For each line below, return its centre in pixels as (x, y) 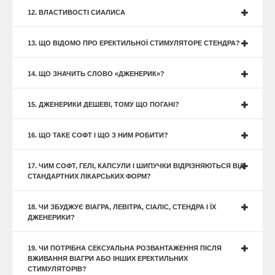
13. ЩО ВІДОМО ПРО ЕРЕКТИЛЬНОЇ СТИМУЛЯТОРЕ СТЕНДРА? (134, 43)
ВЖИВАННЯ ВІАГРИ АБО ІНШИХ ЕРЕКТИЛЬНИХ (108, 258)
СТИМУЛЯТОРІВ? (57, 269)
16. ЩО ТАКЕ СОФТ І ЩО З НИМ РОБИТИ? (98, 135)
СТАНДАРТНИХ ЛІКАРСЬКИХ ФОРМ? (89, 176)
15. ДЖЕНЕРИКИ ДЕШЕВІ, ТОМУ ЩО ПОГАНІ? (103, 104)
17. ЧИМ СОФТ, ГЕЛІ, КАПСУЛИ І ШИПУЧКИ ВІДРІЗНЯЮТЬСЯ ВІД (136, 165)
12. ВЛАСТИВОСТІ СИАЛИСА (76, 12)
